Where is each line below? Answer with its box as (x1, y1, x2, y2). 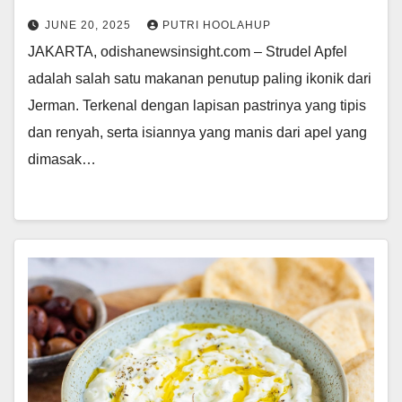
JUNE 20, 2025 (45, 19, 135, 32)
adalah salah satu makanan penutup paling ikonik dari (28, 71, 371, 87)
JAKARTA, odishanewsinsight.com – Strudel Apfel (28, 44, 347, 60)
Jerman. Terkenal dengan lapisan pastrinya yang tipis (28, 98, 366, 114)
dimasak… (28, 152, 96, 168)
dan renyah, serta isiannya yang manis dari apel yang (28, 125, 367, 141)
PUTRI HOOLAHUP (162, 19, 271, 32)
